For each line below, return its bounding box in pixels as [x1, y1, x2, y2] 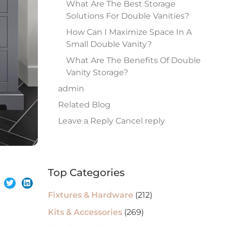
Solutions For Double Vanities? [66, 11, 190, 21]
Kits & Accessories [48, 207, 123, 217]
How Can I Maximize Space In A [66, 27, 192, 37]
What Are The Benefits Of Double [66, 55, 201, 65]
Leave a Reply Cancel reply [58, 116, 165, 126]
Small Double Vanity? [66, 39, 152, 49]
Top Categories [48, 166, 125, 179]
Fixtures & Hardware [48, 190, 134, 200]
